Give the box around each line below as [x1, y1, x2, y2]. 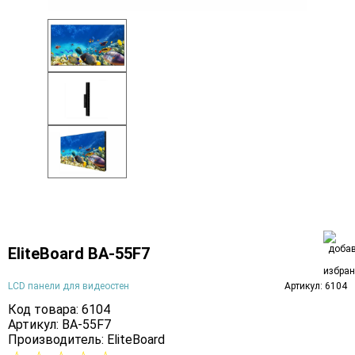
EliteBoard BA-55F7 [8, 243, 150, 263]
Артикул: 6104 [284, 280, 347, 292]
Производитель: [8, 331, 107, 347]
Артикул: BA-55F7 [8, 316, 111, 332]
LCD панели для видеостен [8, 280, 129, 292]
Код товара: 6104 [8, 301, 110, 317]
